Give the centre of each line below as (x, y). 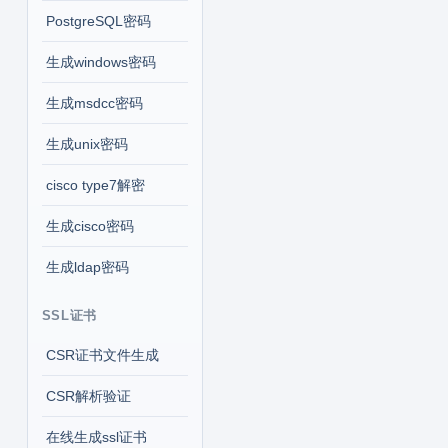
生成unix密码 (86, 144)
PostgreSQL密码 (98, 21)
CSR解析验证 (88, 396)
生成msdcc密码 (94, 103)
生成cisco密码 (89, 226)
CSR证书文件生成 (102, 355)
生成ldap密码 (87, 267)
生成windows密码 (100, 62)
